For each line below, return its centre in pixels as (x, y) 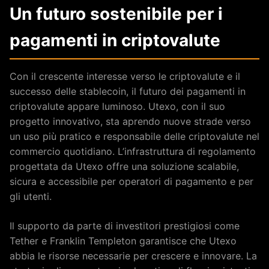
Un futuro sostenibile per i (116, 14)
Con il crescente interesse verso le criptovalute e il (125, 76)
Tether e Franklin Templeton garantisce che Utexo (123, 241)
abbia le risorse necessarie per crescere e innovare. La (133, 256)
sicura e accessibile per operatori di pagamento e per (131, 181)
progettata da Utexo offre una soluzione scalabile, (124, 166)
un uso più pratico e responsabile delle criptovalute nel (134, 136)
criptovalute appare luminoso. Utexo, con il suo (117, 106)
